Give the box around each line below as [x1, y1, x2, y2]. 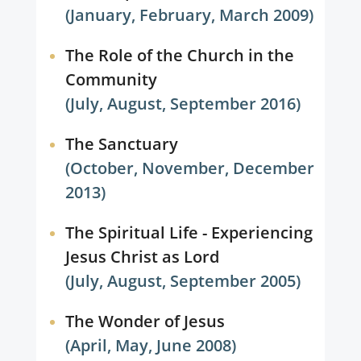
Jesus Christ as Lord [64, 246, 219, 268]
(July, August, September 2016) [65, 93, 301, 114]
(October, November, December [65, 157, 315, 179]
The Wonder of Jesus [64, 310, 225, 332]
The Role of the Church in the [64, 44, 294, 66]
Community [64, 68, 157, 90]
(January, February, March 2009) [65, 4, 314, 26]
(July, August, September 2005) [65, 270, 301, 292]
